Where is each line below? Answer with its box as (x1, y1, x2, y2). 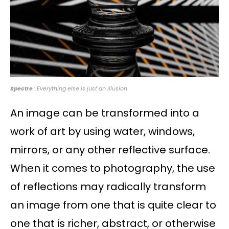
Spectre (10, 84, 34, 93)
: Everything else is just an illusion (34, 84, 127, 93)
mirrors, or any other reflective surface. (10, 142, 210, 157)
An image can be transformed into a (10, 105, 199, 120)
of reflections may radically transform (10, 179, 206, 194)
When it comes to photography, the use (10, 161, 215, 175)
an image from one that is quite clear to (10, 197, 216, 212)
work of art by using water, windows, (10, 124, 195, 139)
